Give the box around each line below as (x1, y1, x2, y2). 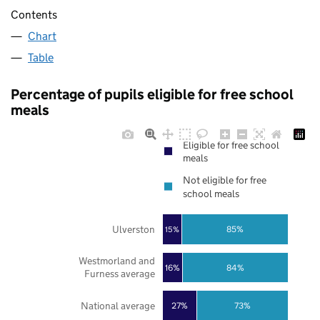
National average (80, 299, 155, 313)
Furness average (84, 267, 155, 281)
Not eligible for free (182, 174, 266, 187)
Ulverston (111, 222, 155, 236)
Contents (11, 8, 57, 22)
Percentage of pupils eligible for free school (11, 86, 294, 104)
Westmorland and (78, 254, 155, 268)
